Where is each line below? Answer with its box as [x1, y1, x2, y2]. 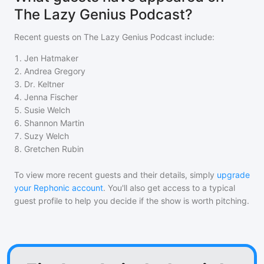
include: [182, 32, 214, 42]
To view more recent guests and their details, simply [14, 170, 214, 180]
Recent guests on [14, 32, 84, 42]
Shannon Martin [24, 118, 84, 128]
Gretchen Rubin [24, 144, 84, 154]
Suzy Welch [24, 131, 69, 141]
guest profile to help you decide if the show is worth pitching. [14, 196, 249, 206]
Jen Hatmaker [24, 53, 78, 64]
